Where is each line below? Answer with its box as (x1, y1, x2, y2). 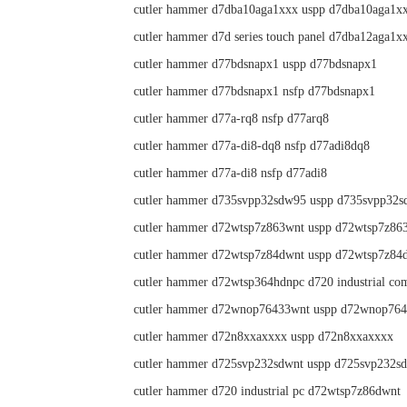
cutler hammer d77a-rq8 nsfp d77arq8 (134, 112, 329, 125)
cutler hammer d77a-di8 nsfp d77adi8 (134, 166, 327, 180)
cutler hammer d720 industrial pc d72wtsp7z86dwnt (134, 384, 401, 398)
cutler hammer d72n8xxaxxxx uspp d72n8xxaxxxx (134, 330, 393, 343)
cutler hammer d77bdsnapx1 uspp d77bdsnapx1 (134, 57, 377, 71)
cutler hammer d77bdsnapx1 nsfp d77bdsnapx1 (134, 84, 375, 98)
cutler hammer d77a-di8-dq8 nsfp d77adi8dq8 (134, 139, 370, 153)
